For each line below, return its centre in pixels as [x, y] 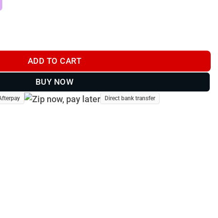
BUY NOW [54, 82]
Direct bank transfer [130, 98]
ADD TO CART [54, 61]
